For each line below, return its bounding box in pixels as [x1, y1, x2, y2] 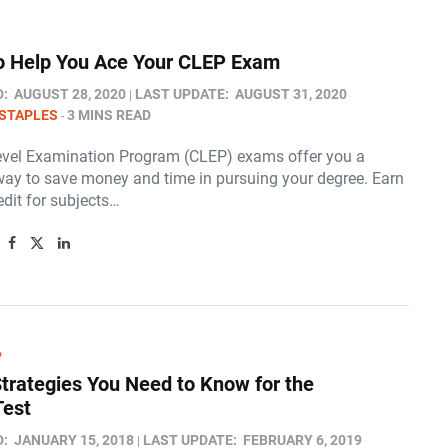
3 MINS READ [67, 107, 151, 123]
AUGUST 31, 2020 [235, 86, 347, 102]
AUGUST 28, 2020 [14, 86, 126, 102]
